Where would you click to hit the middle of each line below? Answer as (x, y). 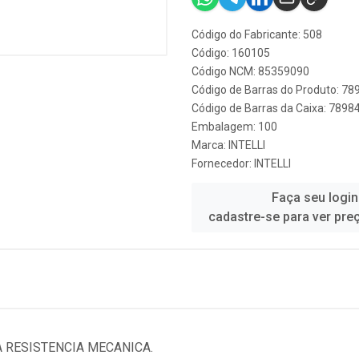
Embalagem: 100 (234, 127)
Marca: (210, 145)
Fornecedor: (223, 163)
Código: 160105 (231, 53)
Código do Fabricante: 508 (257, 34)
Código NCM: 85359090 (250, 71)
